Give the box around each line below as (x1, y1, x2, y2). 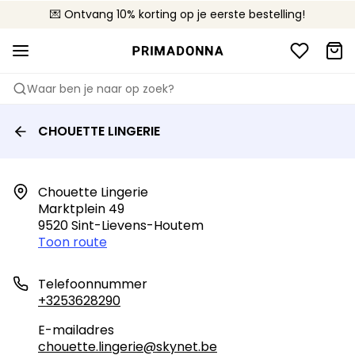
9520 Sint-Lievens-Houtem (38, 216, 204, 235)
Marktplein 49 (38, 200, 124, 218)
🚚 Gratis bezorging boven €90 (93, 6, 262, 22)
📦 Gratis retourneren (119, 6, 236, 22)
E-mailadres (38, 321, 114, 339)
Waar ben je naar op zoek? (27, 81, 174, 97)
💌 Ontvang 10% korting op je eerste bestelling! (50, 6, 305, 22)
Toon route (38, 233, 107, 251)
